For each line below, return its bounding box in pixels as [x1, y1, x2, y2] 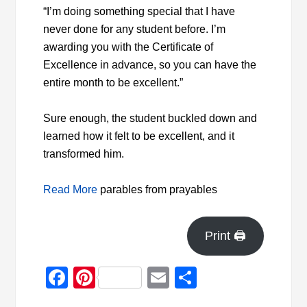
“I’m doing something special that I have [43, 5, 236, 18]
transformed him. [43, 148, 125, 160]
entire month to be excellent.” [43, 77, 184, 89]
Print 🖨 [204, 229, 246, 243]
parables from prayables [97, 184, 218, 196]
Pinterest [95, 265, 183, 291]
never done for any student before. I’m [43, 23, 226, 36]
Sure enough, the [43, 112, 130, 125]
